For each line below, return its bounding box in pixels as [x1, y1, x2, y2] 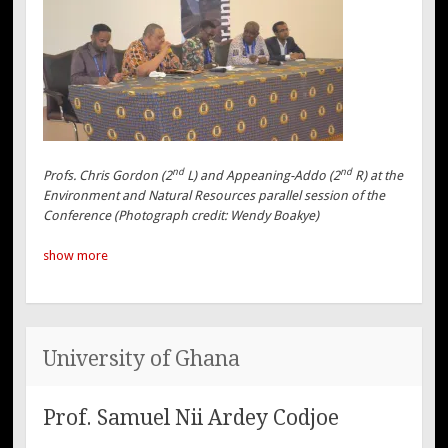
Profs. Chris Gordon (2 [43, 168, 173, 184]
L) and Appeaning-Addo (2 [184, 168, 341, 184]
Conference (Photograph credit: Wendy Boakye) [43, 208, 320, 224]
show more [43, 247, 109, 263]
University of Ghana [43, 345, 241, 371]
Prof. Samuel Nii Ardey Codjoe [43, 405, 340, 431]
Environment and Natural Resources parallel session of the [43, 188, 386, 204]
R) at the [352, 168, 404, 184]
